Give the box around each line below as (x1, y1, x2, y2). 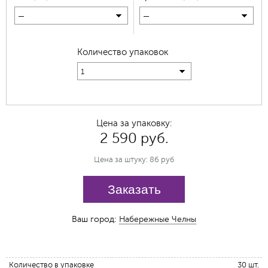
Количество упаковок (77, 47, 168, 58)
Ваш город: (72, 215, 116, 224)
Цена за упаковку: (96, 118, 172, 129)
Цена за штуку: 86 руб (94, 156, 174, 165)
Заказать (107, 182, 161, 197)
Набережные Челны (119, 215, 196, 224)
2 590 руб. (99, 130, 169, 147)
